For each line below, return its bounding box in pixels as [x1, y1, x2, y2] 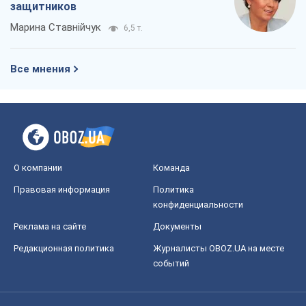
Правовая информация [14, 184, 110, 195]
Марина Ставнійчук [10, 20, 101, 33]
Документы [153, 221, 201, 232]
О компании [14, 162, 62, 173]
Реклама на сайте [14, 221, 86, 232]
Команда [153, 162, 190, 173]
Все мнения [10, 62, 70, 75]
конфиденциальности [153, 199, 243, 210]
